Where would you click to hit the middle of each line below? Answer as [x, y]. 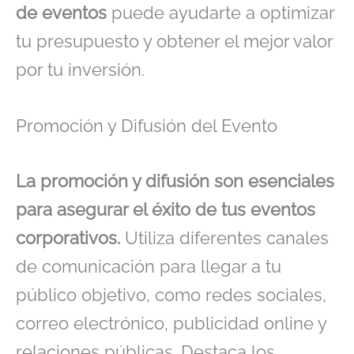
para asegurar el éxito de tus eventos [166, 209]
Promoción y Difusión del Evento [147, 126]
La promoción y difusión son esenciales [175, 181]
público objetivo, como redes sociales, [171, 294]
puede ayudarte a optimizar [220, 12]
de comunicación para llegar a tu [149, 266]
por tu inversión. [80, 69]
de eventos [61, 12]
